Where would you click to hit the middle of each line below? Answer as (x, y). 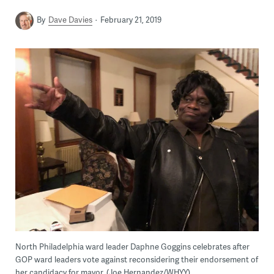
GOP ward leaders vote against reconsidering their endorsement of (136, 260)
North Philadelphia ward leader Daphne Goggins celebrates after (132, 247)
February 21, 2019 (131, 20)
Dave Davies (70, 20)
